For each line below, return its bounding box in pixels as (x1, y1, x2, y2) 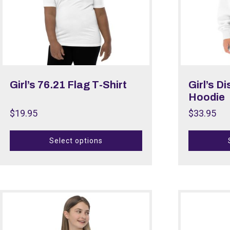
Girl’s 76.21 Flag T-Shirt (10, 79, 127, 91)
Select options (49, 136, 103, 145)
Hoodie (188, 91, 225, 103)
